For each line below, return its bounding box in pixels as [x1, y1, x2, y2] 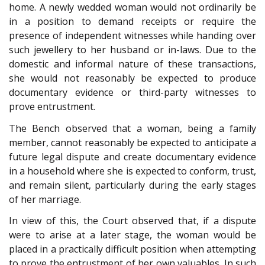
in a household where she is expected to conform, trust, [9, 164, 256, 177]
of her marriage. [9, 192, 81, 206]
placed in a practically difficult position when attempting [9, 243, 256, 256]
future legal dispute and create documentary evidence [9, 150, 256, 163]
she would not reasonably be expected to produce [9, 72, 256, 85]
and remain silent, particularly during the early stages [9, 178, 256, 192]
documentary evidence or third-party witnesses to [9, 86, 256, 99]
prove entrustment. [9, 100, 95, 114]
